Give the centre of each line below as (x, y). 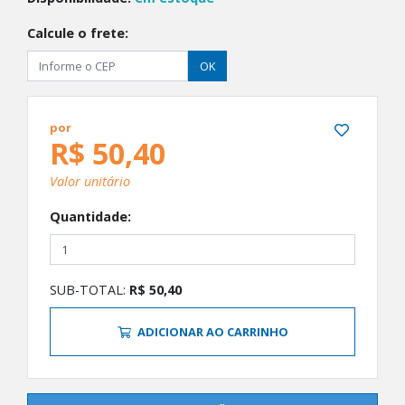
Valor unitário (90, 181)
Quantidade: (90, 217)
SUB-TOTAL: (89, 290)
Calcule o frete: (78, 33)
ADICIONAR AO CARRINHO (212, 332)
